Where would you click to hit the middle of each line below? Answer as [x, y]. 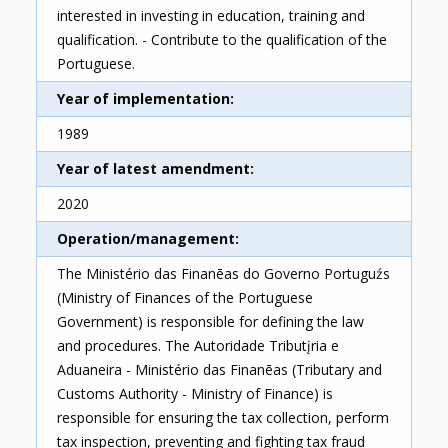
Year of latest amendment [154, 169]
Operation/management [146, 239]
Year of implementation [144, 99]
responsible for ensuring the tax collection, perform [223, 418]
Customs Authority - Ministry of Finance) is [195, 394]
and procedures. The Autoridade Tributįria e [198, 346]
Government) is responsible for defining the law [211, 322]
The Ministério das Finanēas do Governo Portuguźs [224, 274]
